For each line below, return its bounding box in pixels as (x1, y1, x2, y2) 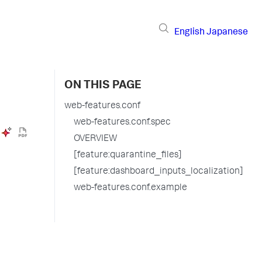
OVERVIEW (74, 135, 117, 144)
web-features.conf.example (74, 184, 187, 193)
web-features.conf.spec (74, 118, 171, 127)
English (174, 27, 205, 37)
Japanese (206, 27, 248, 37)
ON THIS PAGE (64, 80, 142, 92)
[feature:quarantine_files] (74, 151, 182, 160)
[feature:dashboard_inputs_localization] (74, 167, 243, 177)
